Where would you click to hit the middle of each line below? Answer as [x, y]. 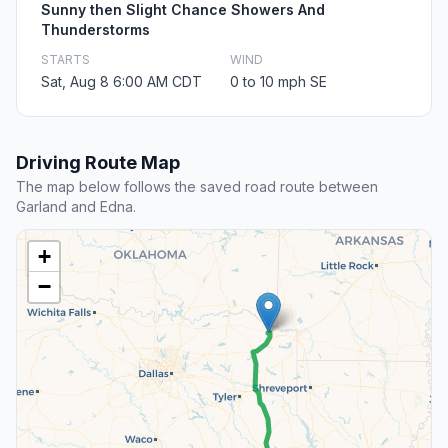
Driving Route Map [98, 163]
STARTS [65, 60]
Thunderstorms [95, 30]
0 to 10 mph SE [278, 82]
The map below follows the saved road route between [197, 187]
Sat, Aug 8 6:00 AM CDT [121, 82]
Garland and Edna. [76, 207]
